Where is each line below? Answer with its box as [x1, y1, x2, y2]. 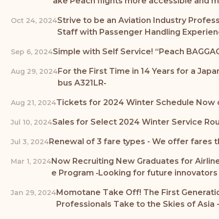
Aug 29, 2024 [11, 67, 58, 76]
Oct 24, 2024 [11, 16, 57, 25]
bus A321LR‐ [58, 78, 106, 88]
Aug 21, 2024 [11, 98, 56, 108]
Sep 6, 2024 [11, 47, 53, 57]
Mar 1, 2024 [11, 157, 51, 166]
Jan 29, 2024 [11, 188, 56, 197]
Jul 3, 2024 [11, 137, 49, 147]
